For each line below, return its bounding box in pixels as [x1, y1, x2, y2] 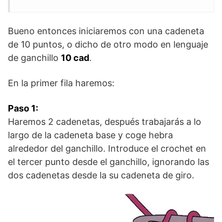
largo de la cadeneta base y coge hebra [8, 130, 173, 141]
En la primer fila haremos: [8, 78, 114, 89]
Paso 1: [8, 103, 38, 114]
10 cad [61, 53, 89, 63]
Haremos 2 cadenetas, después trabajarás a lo [8, 116, 201, 127]
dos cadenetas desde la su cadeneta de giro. [8, 170, 194, 181]
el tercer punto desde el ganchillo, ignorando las [8, 157, 209, 167]
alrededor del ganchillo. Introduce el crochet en [8, 143, 206, 154]
